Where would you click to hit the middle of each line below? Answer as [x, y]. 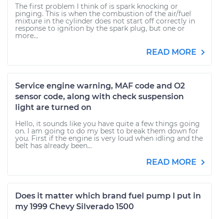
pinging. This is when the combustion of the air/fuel [103, 14]
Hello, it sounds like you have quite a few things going [108, 124]
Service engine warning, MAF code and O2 [100, 86]
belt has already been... [54, 146]
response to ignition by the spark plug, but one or [100, 28]
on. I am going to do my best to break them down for [107, 131]
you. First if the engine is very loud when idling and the [109, 138]
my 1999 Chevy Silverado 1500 [75, 207]
